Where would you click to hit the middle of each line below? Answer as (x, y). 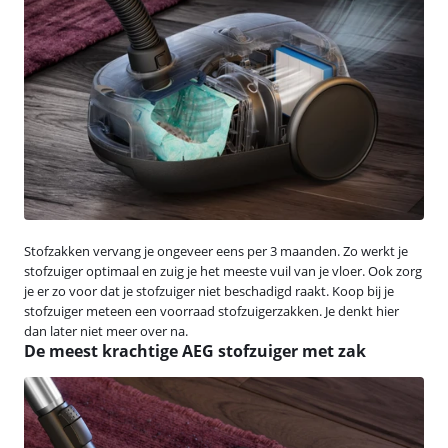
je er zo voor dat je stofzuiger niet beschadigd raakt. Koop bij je (209, 290)
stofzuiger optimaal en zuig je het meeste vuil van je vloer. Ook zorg (223, 270)
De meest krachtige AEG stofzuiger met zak (195, 350)
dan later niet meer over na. (106, 330)
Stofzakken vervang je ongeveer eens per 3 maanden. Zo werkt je (216, 250)
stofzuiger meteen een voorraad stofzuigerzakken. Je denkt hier (211, 310)
